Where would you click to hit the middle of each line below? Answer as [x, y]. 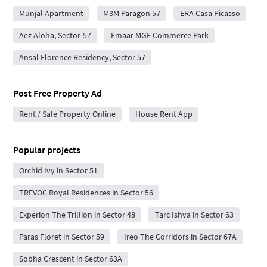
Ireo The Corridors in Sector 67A [180, 236]
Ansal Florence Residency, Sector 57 [82, 57]
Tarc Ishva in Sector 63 [194, 214]
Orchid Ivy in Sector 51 [58, 170]
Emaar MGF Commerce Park [159, 35]
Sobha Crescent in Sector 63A [70, 258]
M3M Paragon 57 [131, 13]
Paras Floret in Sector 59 [61, 236]
